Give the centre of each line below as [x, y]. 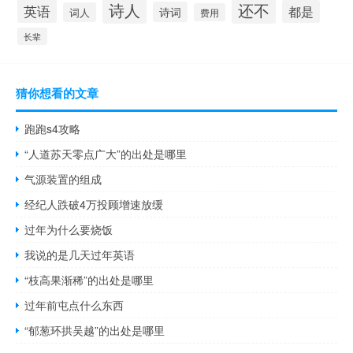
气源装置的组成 [63, 179]
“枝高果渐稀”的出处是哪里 [89, 280]
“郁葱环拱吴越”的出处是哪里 [95, 331]
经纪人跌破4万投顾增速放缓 [94, 204]
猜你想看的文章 [57, 93]
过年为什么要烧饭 [69, 230]
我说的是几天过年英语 [80, 255]
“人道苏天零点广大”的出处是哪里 [106, 154]
